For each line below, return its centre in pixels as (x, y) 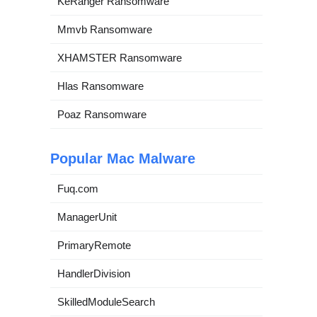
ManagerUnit (87, 217)
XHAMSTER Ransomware (120, 58)
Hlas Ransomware (100, 86)
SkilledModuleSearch (106, 302)
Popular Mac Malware (123, 158)
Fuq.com (78, 189)
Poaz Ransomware (102, 114)
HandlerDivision (94, 273)
